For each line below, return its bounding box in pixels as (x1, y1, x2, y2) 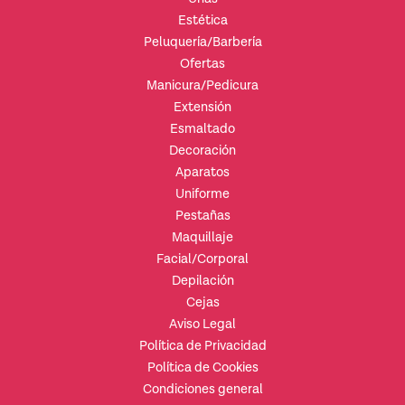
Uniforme (175, 184, 230, 202)
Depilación (171, 271, 234, 289)
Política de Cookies (146, 358, 259, 376)
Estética (177, 11, 228, 29)
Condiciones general (142, 380, 263, 398)
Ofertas (180, 54, 225, 72)
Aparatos (175, 163, 230, 181)
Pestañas (174, 206, 231, 224)
